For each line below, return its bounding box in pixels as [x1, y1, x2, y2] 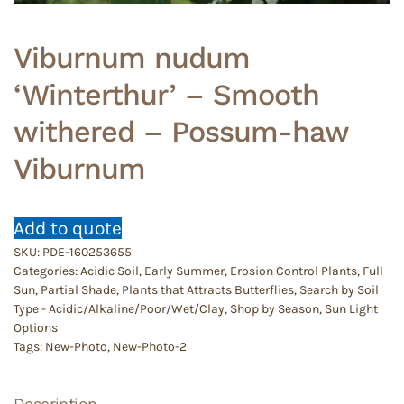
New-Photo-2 [113, 338, 187, 354]
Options [14, 319, 58, 335]
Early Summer [144, 262, 225, 279]
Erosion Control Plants [230, 262, 357, 279]
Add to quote [14, 216, 122, 239]
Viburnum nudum [14, 40, 250, 75]
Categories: [14, 262, 80, 279]
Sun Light [325, 300, 378, 317]
